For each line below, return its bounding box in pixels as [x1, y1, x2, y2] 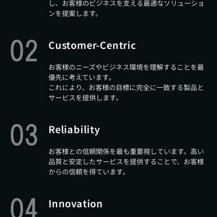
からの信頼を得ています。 [48, 167, 129, 176]
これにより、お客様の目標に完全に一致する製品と [48, 82, 204, 92]
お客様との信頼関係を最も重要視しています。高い [48, 146, 204, 156]
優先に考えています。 [48, 72, 115, 82]
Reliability [48, 122, 100, 136]
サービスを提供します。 [48, 93, 123, 102]
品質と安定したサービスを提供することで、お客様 [48, 156, 204, 166]
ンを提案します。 [48, 8, 102, 18]
